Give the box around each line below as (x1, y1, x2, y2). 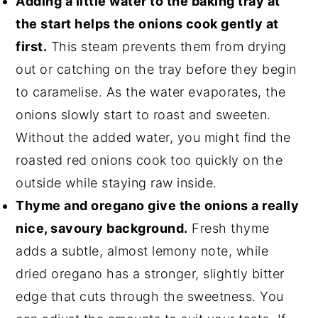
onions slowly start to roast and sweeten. (16, 106, 271, 122)
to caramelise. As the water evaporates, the (16, 84, 286, 99)
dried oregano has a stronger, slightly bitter (16, 265, 285, 281)
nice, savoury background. (16, 220, 188, 236)
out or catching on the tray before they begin (16, 61, 297, 77)
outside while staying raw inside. (16, 175, 217, 190)
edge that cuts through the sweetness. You (16, 288, 284, 304)
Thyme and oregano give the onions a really (16, 197, 300, 213)
